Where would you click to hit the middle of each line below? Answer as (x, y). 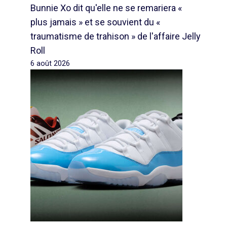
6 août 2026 (50, 64)
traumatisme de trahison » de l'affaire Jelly (116, 36)
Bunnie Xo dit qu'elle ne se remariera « (106, 8)
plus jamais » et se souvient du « (96, 22)
